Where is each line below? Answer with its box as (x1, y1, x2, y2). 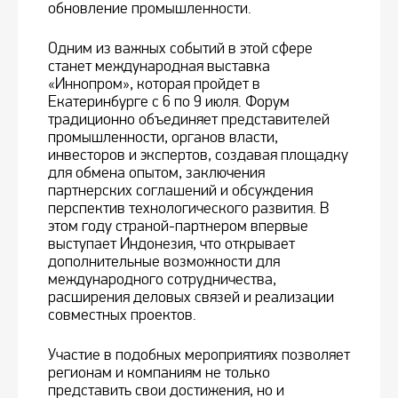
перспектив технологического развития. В (48, 199, 330, 219)
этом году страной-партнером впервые (48, 217, 308, 236)
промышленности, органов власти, (48, 128, 278, 147)
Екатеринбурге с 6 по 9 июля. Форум (48, 92, 290, 112)
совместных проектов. (48, 306, 196, 325)
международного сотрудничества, (48, 270, 276, 290)
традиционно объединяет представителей (48, 110, 330, 130)
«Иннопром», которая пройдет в (48, 75, 260, 94)
